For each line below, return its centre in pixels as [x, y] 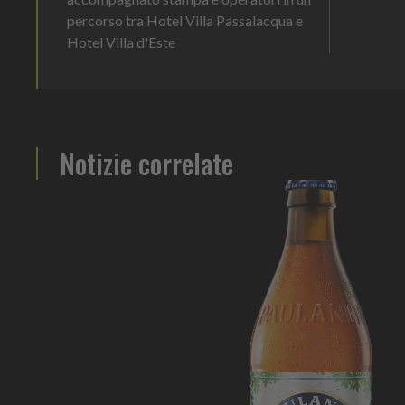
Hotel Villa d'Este [121, 42]
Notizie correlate [146, 163]
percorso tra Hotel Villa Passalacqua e [185, 20]
